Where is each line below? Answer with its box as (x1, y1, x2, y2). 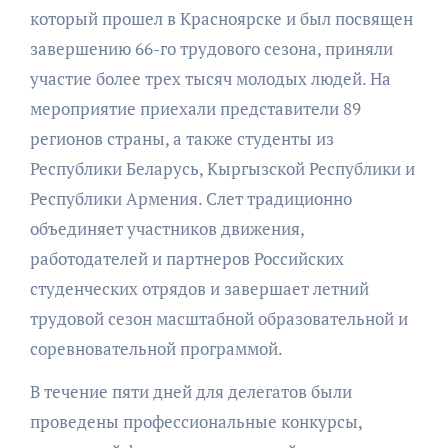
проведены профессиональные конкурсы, (29, 410, 362, 434)
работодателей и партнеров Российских (29, 247, 344, 271)
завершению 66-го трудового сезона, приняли (29, 37, 393, 61)
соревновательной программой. (29, 337, 283, 361)
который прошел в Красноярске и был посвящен (29, 7, 413, 31)
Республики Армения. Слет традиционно (29, 187, 352, 211)
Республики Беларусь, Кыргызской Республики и (29, 157, 415, 181)
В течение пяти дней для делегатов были (29, 380, 352, 404)
